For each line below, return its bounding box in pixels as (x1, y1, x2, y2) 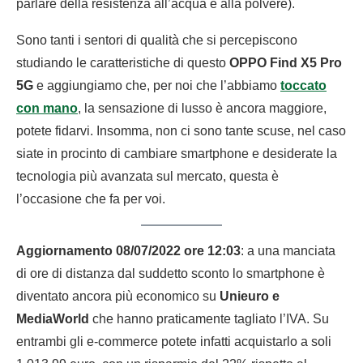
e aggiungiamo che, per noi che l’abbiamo (33, 79, 280, 93)
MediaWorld (16, 312, 89, 327)
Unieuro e (216, 289, 280, 304)
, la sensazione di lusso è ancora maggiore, (78, 101, 327, 116)
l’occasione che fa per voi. (16, 192, 165, 207)
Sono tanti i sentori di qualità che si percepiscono (16, 33, 297, 48)
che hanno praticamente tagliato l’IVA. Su (89, 312, 329, 327)
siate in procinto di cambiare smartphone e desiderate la (16, 147, 337, 161)
